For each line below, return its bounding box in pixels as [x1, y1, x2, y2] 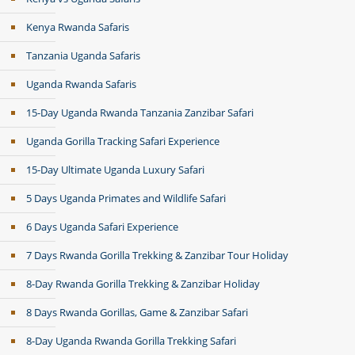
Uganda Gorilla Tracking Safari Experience [26, 134, 219, 148]
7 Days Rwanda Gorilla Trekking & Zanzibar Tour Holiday [26, 248, 288, 262]
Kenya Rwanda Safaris [26, 20, 129, 34]
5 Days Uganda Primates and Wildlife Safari [26, 191, 226, 205]
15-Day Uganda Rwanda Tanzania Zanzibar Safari [26, 105, 254, 120]
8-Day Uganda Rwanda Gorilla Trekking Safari [26, 334, 236, 348]
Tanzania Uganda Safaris [26, 48, 140, 63]
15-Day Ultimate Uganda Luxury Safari [26, 162, 204, 177]
